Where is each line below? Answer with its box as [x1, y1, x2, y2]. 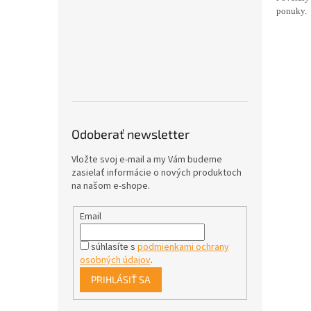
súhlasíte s [90, 239, 137, 254]
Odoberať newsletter [72, 126, 190, 142]
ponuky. [276, 5, 307, 16]
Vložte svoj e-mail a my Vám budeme [72, 153, 222, 167]
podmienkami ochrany [137, 239, 229, 254]
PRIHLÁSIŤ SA [90, 273, 151, 285]
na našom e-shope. [72, 179, 150, 193]
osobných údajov [79, 253, 151, 267]
